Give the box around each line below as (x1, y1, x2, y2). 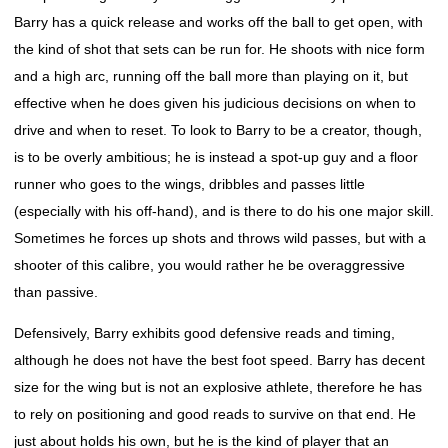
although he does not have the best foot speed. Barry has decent (14, 352, 425, 368)
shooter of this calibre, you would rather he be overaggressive (14, 257, 405, 273)
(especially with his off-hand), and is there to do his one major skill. (14, 203, 434, 219)
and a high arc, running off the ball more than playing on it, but (14, 68, 408, 84)
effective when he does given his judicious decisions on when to (14, 95, 416, 111)
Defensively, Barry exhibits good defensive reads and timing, (14, 325, 395, 341)
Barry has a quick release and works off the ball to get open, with (14, 14, 423, 30)
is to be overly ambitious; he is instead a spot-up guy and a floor (14, 149, 418, 165)
